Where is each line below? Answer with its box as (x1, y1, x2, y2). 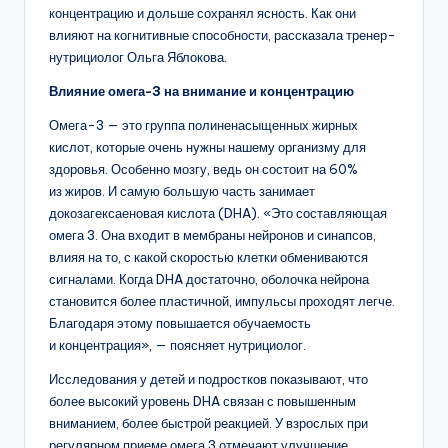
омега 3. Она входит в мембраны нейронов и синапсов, (49, 227, 376, 244)
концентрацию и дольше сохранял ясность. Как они (49, 5, 356, 22)
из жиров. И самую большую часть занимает (49, 183, 315, 200)
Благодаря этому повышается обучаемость (49, 315, 311, 332)
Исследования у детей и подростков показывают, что (49, 371, 368, 388)
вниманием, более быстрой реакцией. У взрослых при (49, 415, 368, 432)
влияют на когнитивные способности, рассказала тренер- (49, 27, 396, 44)
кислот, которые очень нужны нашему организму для (49, 139, 366, 156)
